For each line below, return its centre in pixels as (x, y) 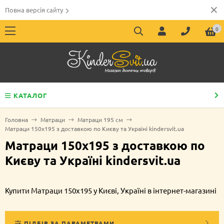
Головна (16, 119)
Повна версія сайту (34, 10)
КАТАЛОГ (30, 95)
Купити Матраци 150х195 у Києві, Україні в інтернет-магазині (111, 190)
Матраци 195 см (100, 119)
